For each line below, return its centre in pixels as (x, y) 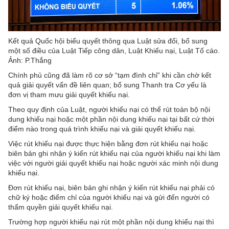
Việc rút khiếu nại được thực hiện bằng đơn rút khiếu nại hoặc (108, 144)
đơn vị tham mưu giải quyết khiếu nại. (69, 95)
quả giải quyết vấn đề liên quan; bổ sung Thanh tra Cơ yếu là (107, 85)
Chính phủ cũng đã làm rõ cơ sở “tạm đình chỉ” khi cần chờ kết (110, 75)
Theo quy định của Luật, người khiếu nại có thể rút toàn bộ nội (109, 110)
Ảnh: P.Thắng (30, 61)
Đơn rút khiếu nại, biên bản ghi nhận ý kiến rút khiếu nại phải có (111, 188)
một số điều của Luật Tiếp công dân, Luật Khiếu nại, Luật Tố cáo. (114, 51)
